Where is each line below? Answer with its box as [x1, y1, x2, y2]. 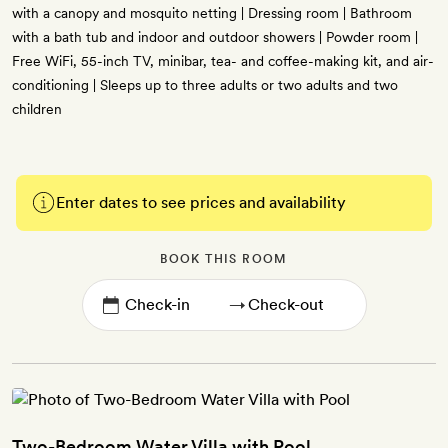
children [12, 101, 62, 118]
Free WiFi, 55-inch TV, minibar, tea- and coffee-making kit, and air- [12, 53, 434, 70]
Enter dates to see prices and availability [56, 193, 346, 213]
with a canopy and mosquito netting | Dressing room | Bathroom [12, 5, 412, 22]
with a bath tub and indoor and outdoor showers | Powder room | [12, 29, 418, 46]
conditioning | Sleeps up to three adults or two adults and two [12, 77, 398, 94]
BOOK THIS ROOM [160, 252, 288, 267]
